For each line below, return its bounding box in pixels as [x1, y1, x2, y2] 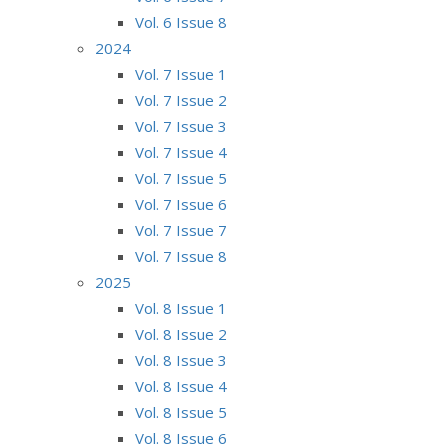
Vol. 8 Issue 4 [135, 375, 227, 396]
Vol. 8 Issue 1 [135, 297, 227, 318]
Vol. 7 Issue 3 [135, 115, 227, 136]
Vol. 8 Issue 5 [135, 401, 227, 422]
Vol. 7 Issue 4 [135, 141, 227, 162]
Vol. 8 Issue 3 [135, 349, 227, 370]
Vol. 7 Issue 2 [135, 89, 227, 110]
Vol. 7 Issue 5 [135, 167, 227, 188]
